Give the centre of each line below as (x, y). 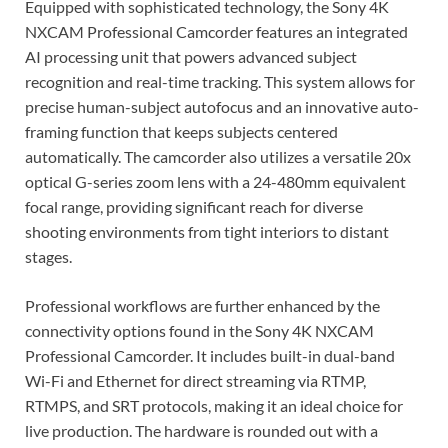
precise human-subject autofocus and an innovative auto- (222, 106)
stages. (48, 256)
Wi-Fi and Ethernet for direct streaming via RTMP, (195, 380)
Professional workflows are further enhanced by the (202, 305)
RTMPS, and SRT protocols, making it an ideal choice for (214, 405)
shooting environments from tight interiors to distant (207, 231)
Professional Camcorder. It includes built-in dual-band (210, 355)
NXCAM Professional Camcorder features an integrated (216, 31)
